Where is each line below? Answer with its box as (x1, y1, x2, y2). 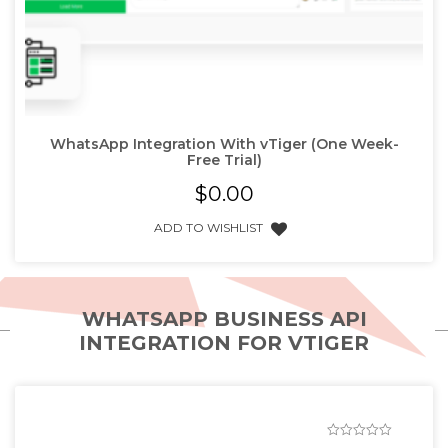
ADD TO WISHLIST (153, 219, 263, 235)
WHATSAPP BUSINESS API (81, 306, 367, 331)
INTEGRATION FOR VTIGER (79, 330, 369, 355)
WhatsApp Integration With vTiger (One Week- (49, 134, 399, 153)
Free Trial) (186, 150, 262, 169)
